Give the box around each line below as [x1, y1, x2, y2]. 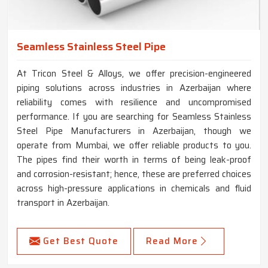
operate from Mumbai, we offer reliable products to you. [17, 138, 251, 153]
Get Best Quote [43, 234, 118, 249]
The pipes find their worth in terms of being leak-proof [17, 153, 251, 167]
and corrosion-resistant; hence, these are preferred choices [17, 167, 251, 182]
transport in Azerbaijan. [17, 196, 109, 211]
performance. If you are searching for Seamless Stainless [17, 109, 251, 124]
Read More [146, 234, 198, 249]
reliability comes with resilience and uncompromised [17, 95, 251, 110]
